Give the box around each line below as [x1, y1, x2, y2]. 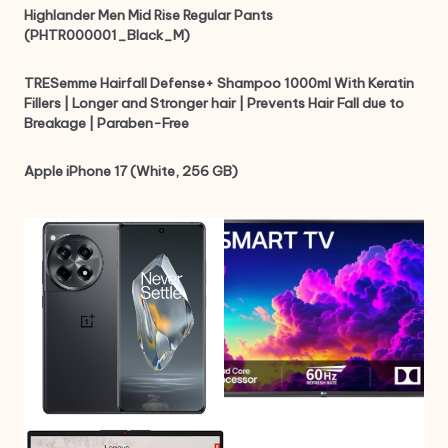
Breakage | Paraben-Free [24, 114, 189, 133]
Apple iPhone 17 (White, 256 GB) [24, 162, 238, 181]
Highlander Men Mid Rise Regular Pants [24, 6, 273, 25]
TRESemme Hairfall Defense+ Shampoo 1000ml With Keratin [24, 74, 414, 93]
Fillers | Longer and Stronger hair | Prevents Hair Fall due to [24, 94, 404, 113]
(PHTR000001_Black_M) [24, 26, 190, 45]
